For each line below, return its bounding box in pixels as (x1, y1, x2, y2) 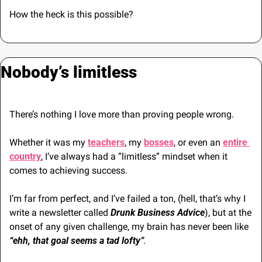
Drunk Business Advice (111, 207, 205, 219)
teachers (88, 137, 125, 149)
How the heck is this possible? (9, 9, 133, 20)
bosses (144, 137, 174, 149)
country (9, 151, 41, 163)
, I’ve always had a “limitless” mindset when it (41, 151, 227, 163)
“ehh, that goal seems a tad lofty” (9, 235, 144, 247)
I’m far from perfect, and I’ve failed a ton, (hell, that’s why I (9, 193, 246, 205)
